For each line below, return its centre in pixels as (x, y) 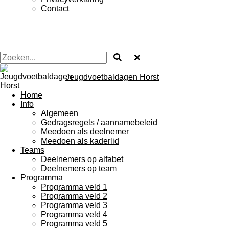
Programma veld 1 (74, 187)
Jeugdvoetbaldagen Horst (112, 77)
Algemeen (60, 113)
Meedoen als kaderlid (80, 141)
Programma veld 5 (74, 224)
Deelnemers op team (79, 168)
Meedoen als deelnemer (85, 132)
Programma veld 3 (74, 205)
